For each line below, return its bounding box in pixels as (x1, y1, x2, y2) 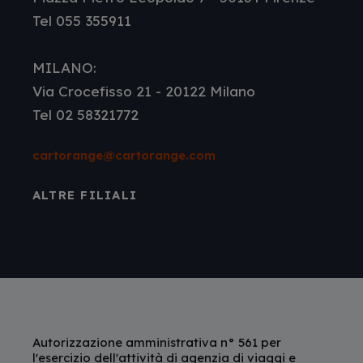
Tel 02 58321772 (32, 105, 139, 123)
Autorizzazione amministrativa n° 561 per (32, 334, 281, 350)
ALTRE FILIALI (32, 186, 137, 203)
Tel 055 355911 (32, 11, 131, 29)
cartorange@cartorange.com (32, 147, 216, 163)
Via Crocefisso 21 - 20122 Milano (32, 82, 255, 100)
